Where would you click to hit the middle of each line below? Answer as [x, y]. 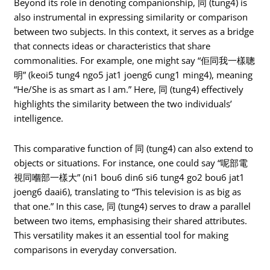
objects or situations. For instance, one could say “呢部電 [131, 162]
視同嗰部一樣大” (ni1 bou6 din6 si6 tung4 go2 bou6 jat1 [130, 177]
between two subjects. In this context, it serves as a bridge [134, 32]
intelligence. [39, 118]
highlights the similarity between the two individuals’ [123, 104]
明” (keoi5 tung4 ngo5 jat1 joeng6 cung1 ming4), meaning [133, 75]
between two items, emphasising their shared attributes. [131, 220]
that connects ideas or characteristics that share [112, 46]
